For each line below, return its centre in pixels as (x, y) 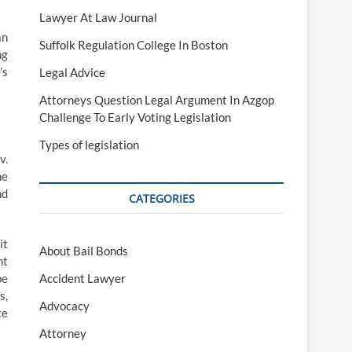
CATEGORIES (161, 199)
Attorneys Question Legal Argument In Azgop (157, 100)
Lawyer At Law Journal (98, 18)
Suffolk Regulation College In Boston (134, 45)
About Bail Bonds (84, 251)
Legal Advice (72, 73)
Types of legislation (89, 145)
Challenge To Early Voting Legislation (135, 117)
